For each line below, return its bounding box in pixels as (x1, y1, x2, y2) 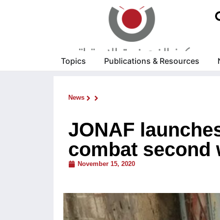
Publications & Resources (104, 56, 199, 66)
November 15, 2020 (78, 160, 136, 168)
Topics (60, 56, 86, 66)
